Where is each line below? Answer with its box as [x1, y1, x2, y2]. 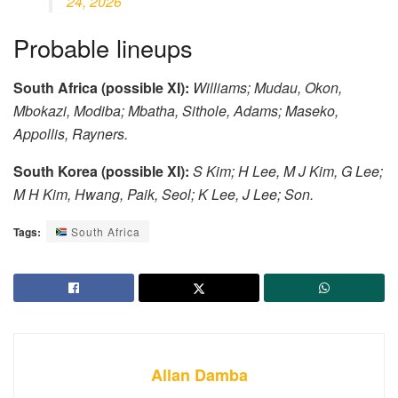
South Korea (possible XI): [13, 160, 189, 181]
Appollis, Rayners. [13, 123, 128, 144]
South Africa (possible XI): [13, 76, 189, 98]
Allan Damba [150, 362, 248, 386]
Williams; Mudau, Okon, [193, 76, 342, 98]
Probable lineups [13, 30, 193, 66]
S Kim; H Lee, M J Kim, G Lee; [193, 160, 383, 181]
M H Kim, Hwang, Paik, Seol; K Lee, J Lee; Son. [13, 183, 314, 204]
